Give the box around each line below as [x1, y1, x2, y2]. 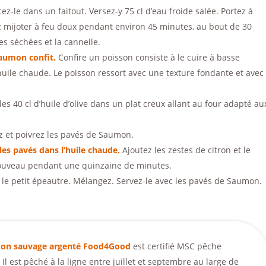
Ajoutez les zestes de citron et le [122, 144, 251, 156]
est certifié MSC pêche [132, 240, 221, 252]
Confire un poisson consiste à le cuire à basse [56, 52, 240, 63]
